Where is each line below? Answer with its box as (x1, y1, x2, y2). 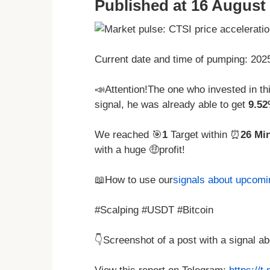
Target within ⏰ (168, 129, 240, 141)
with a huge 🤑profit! (95, 144, 185, 156)
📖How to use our (95, 174, 173, 186)
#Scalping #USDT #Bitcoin (95, 204, 213, 216)
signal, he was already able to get (95, 99, 248, 111)
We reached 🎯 (95, 129, 162, 141)
